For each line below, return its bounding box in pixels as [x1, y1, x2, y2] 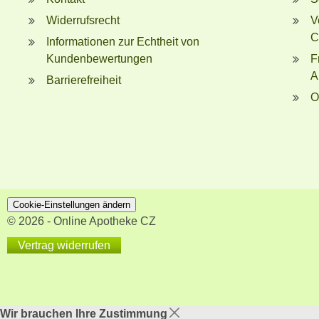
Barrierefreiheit [46, 73, 121, 86]
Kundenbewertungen [46, 52, 152, 65]
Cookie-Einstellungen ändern [13, 199, 130, 210]
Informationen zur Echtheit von [46, 35, 199, 48]
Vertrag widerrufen [18, 239, 110, 251]
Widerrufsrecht [46, 14, 120, 26]
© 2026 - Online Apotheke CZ [7, 214, 156, 227]
